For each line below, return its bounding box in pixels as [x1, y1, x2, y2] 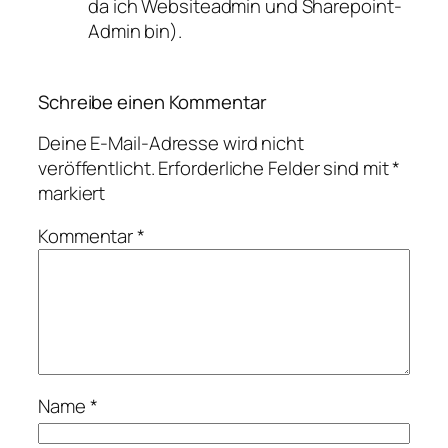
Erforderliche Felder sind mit [158, 154, 393, 181]
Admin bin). [88, 17, 182, 44]
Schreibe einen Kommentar [38, 89, 267, 116]
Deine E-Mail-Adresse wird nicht [38, 129, 304, 156]
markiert [38, 179, 106, 206]
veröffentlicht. [38, 154, 155, 181]
